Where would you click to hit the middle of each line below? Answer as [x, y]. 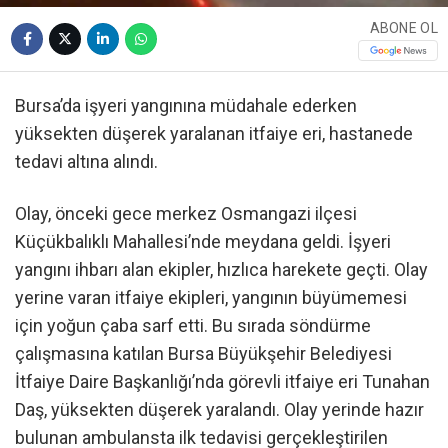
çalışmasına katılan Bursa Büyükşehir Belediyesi [203, 353]
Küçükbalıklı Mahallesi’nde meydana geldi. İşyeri [203, 241]
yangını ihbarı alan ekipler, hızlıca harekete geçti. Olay [221, 269]
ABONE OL [403, 27]
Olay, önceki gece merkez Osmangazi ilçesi [186, 213]
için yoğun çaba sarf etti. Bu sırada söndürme [193, 325]
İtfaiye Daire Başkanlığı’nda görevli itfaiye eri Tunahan [222, 381]
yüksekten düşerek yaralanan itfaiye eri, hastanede [214, 134]
